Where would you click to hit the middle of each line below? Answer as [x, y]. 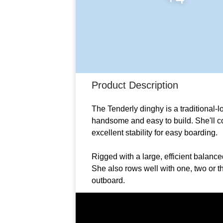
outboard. [108, 181]
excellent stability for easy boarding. [155, 133]
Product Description [135, 85]
